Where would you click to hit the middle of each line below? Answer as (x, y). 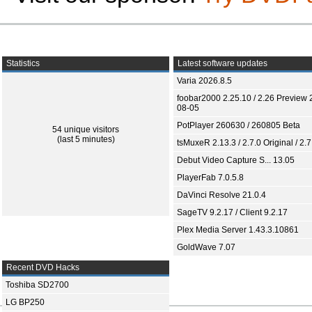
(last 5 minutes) (86, 139)
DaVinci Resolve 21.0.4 (221, 195)
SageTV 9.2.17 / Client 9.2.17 (232, 212)
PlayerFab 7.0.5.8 (210, 178)
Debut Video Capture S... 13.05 (236, 160)
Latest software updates (221, 63)
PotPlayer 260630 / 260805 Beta (239, 125)
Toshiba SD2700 (37, 285)
